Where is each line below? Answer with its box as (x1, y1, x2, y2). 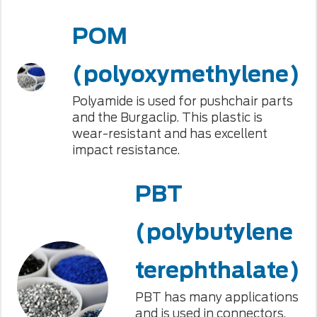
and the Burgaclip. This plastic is (71, 110, 263, 125)
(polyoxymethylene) (71, 62, 300, 88)
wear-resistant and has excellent (71, 127, 267, 142)
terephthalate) (134, 258, 300, 284)
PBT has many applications (134, 290, 299, 305)
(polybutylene (134, 219, 293, 246)
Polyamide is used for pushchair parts (71, 94, 293, 109)
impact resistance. (71, 143, 180, 158)
